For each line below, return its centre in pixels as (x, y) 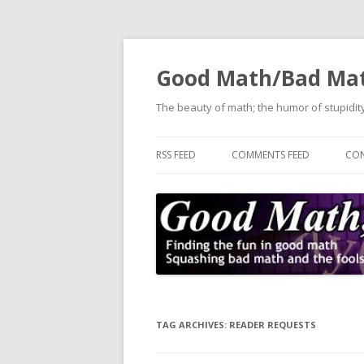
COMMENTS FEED (271, 155)
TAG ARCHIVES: (193, 325)
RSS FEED (176, 155)
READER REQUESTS (273, 325)
